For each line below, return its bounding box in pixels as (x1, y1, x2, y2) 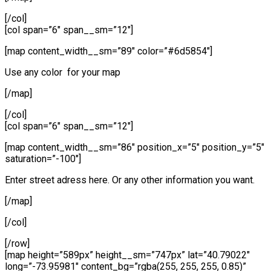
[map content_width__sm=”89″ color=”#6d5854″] (5, 45, 212, 57)
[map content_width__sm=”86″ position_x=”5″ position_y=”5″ (5, 141, 264, 153)
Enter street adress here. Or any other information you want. (5, 174, 255, 186)
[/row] (5, 237, 30, 249)
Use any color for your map (5, 66, 120, 78)
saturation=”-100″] (5, 152, 81, 165)
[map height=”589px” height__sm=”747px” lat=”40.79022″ (5, 249, 250, 261)
